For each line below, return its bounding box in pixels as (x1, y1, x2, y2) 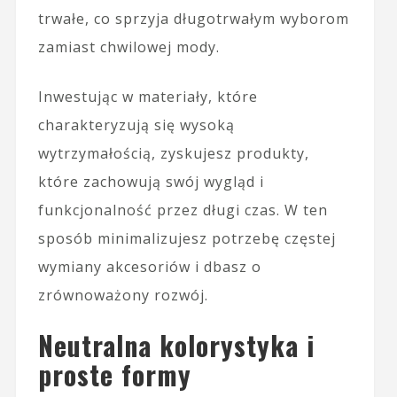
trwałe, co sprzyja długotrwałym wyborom (37, 8, 349, 28)
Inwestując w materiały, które (37, 86, 258, 106)
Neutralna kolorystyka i (37, 324, 315, 365)
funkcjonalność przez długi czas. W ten (37, 199, 328, 220)
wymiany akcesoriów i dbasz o (37, 256, 261, 276)
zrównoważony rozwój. (37, 284, 208, 305)
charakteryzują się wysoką (37, 114, 235, 135)
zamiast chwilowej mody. (37, 36, 220, 57)
